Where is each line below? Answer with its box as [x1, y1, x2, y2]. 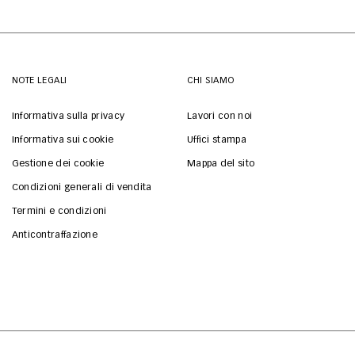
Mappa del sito [186, 158, 255, 169]
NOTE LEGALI [11, 75, 67, 85]
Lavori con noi [186, 111, 253, 121]
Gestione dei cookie [11, 158, 105, 169]
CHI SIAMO [186, 75, 235, 85]
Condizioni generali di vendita [11, 182, 152, 193]
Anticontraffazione [11, 230, 98, 240]
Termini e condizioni [11, 206, 107, 216]
